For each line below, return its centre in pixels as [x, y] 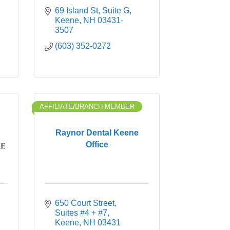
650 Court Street [85, 203]
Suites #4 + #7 [81, 213]
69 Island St [76, 11]
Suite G [116, 11]
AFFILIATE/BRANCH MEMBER [87, 107]
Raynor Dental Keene [97, 132]
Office [97, 144]
